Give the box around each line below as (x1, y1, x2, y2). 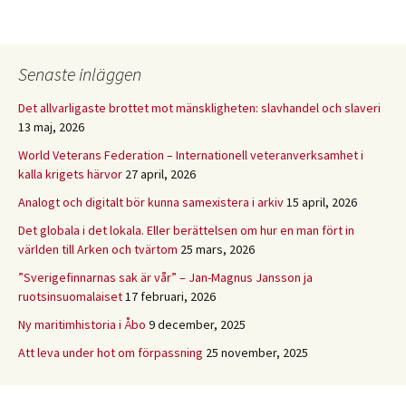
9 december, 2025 (149, 316, 246, 333)
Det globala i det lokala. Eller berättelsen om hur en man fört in (18, 222, 354, 239)
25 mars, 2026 (180, 241, 255, 258)
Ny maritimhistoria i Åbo (18, 316, 146, 333)
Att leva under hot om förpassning (18, 344, 203, 362)
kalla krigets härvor (18, 166, 122, 183)
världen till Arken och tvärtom (18, 241, 178, 258)
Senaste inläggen (18, 63, 141, 86)
